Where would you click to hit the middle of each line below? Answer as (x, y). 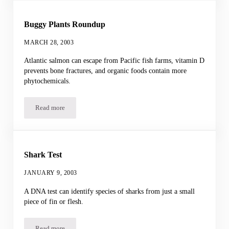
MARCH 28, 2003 (49, 42)
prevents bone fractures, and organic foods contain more (106, 71)
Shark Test (43, 155)
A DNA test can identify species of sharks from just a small (110, 191)
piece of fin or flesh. (54, 201)
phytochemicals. (48, 81)
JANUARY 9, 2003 (51, 173)
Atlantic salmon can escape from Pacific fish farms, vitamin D (114, 61)
